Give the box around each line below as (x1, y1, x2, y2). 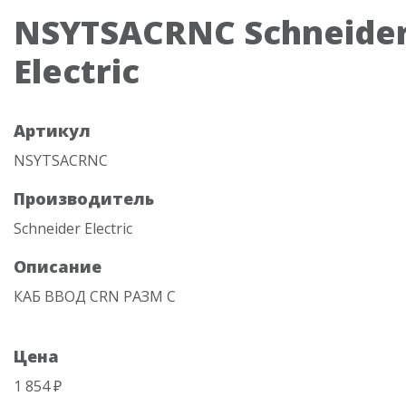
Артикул (14, 120, 91, 141)
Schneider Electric (14, 218, 132, 238)
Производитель (14, 188, 154, 209)
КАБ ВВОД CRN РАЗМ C (14, 286, 176, 306)
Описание (14, 256, 101, 277)
